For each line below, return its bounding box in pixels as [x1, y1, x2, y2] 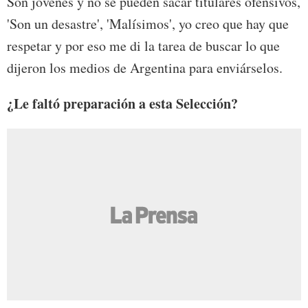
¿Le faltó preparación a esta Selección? [7, 93, 238, 113]
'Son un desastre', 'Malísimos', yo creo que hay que [7, 14, 289, 33]
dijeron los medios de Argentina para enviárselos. [7, 58, 283, 77]
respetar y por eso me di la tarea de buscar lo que [7, 36, 280, 55]
